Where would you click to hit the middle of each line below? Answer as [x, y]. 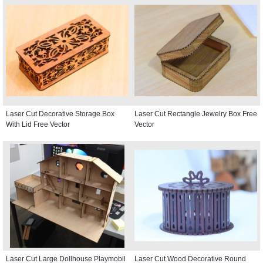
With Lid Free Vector [38, 124]
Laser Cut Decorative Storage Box [60, 114]
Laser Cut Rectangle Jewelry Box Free [196, 114]
